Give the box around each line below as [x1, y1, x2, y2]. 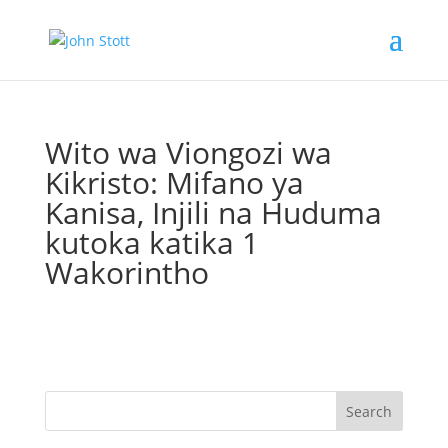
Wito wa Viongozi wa [44, 132, 332, 173]
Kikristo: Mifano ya [44, 162, 304, 203]
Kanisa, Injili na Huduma [44, 192, 382, 233]
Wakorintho [44, 252, 209, 293]
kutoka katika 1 [44, 222, 259, 263]
